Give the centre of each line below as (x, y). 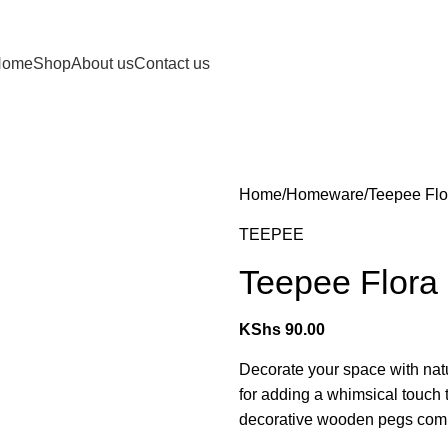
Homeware (325, 194)
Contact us (171, 63)
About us (102, 63)
